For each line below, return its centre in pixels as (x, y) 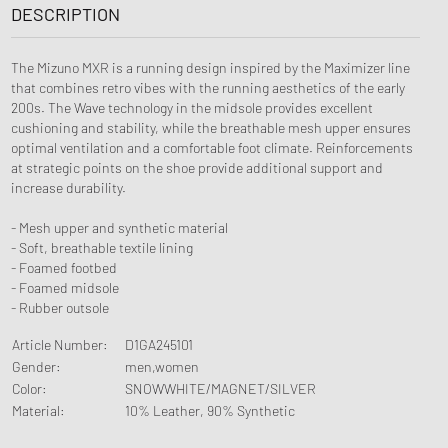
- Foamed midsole (64, 287)
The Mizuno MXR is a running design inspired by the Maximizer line (210, 67)
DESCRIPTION (65, 13)
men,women (161, 366)
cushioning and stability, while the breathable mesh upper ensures (210, 127)
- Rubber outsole (61, 307)
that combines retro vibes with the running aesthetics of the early (207, 87)
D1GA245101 (158, 344)
